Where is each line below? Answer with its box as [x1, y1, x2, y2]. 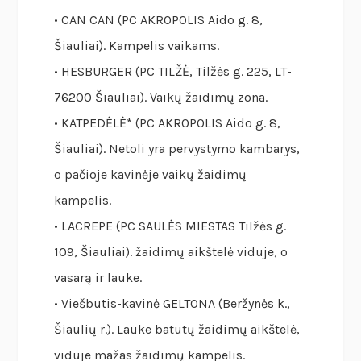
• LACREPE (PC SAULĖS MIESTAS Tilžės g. [54, 218, 287, 234]
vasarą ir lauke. [54, 270, 143, 286]
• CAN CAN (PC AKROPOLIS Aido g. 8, [54, 12, 263, 28]
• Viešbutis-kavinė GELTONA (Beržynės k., [54, 296, 291, 312]
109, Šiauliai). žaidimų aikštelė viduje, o [54, 244, 288, 260]
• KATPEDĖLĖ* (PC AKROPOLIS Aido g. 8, [54, 115, 281, 131]
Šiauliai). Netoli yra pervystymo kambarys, [54, 141, 301, 157]
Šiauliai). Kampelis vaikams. [54, 38, 220, 54]
